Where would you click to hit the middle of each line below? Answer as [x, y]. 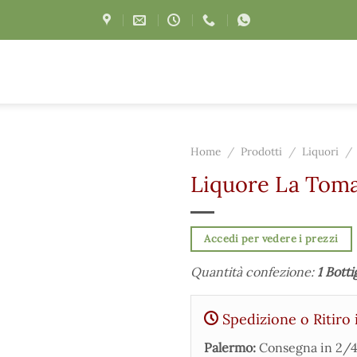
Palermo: [230, 347]
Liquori [321, 151]
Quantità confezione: [254, 271]
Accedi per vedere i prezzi [271, 238]
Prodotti [262, 151]
